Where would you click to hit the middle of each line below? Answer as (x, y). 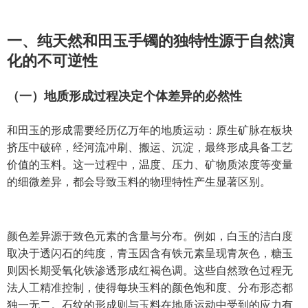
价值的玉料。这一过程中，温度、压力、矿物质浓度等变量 (150, 165)
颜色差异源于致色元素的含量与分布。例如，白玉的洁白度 (150, 236)
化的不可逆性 (52, 61)
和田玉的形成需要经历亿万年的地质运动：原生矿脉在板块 (150, 131)
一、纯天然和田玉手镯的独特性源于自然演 (151, 41)
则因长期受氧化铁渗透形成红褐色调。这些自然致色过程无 (150, 271)
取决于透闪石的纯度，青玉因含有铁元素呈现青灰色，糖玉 (150, 254)
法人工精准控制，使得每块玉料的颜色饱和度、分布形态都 (150, 288)
